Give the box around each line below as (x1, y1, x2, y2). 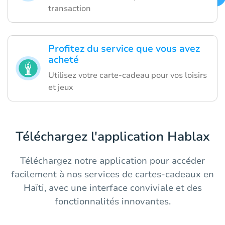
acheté (48, 53, 79, 66)
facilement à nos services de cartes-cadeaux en (11, 168, 214, 180)
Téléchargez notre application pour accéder (20, 154, 205, 167)
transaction (48, 3, 91, 14)
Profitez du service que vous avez (48, 42, 200, 55)
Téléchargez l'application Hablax (15, 128, 210, 145)
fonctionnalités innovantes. (54, 195, 171, 207)
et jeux (48, 81, 73, 93)
